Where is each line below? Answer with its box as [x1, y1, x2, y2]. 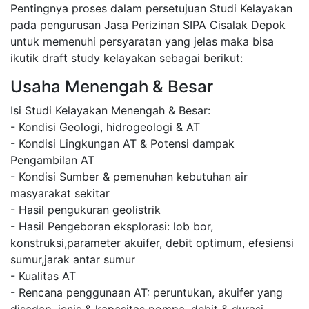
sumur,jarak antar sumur [10, 252, 135, 267]
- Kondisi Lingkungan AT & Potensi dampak [10, 137, 235, 151]
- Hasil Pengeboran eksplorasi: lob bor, [10, 219, 213, 234]
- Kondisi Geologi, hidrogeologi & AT [10, 120, 200, 134]
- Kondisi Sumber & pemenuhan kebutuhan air [10, 170, 248, 184]
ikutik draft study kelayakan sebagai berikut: [10, 51, 243, 66]
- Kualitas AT [10, 269, 76, 283]
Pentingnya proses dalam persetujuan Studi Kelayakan [10, 1, 292, 16]
